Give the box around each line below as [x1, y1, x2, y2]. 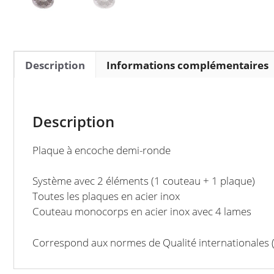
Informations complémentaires [106, 57, 268, 72]
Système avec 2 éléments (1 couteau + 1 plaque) [32, 174, 255, 188]
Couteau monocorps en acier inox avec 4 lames [32, 204, 251, 218]
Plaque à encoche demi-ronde [32, 143, 171, 157]
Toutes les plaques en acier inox [32, 189, 180, 203]
